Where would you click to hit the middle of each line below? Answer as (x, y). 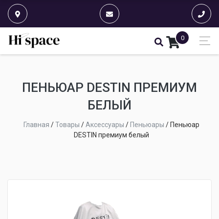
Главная (36, 125)
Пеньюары (147, 125)
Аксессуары (105, 125)
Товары (67, 125)
